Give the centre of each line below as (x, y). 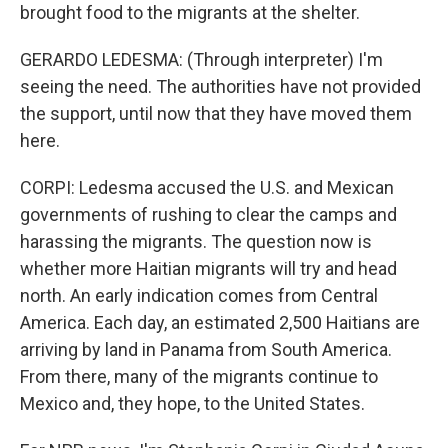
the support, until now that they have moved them (216, 113)
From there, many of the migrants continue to (199, 376)
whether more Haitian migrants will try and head (208, 268)
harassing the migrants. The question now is (196, 241)
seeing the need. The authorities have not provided (220, 86)
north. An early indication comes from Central (199, 295)
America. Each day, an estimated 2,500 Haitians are (220, 322)
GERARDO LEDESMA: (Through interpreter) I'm (201, 59)
